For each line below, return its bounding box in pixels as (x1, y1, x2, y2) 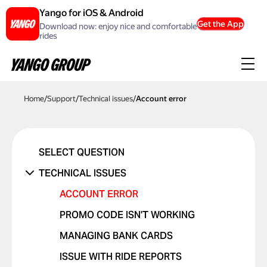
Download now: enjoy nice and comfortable (39, 21, 197, 31)
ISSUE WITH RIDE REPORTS (60, 251, 182, 262)
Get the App (197, 19, 244, 29)
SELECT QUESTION (39, 147, 125, 158)
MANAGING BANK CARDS (60, 230, 173, 241)
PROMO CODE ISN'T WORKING (60, 209, 195, 221)
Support (47, 94, 76, 103)
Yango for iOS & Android (39, 7, 144, 18)
